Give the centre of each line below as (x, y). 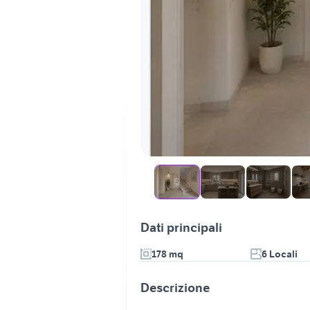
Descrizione (175, 288)
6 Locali (280, 254)
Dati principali (181, 227)
